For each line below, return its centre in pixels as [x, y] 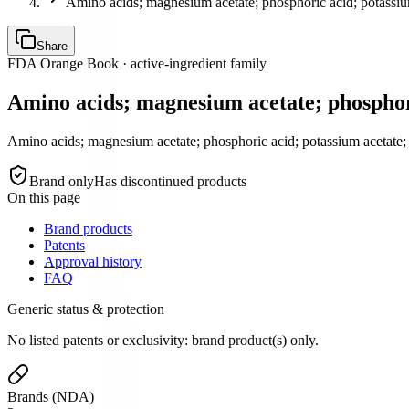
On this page [44, 197]
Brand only [62, 181]
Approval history [93, 261]
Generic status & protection [86, 309]
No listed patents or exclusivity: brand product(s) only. [163, 340]
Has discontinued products [170, 181]
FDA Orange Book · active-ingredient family [137, 63]
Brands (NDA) [51, 396]
